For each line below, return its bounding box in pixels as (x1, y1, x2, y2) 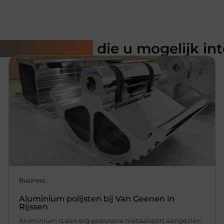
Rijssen (19, 201, 48, 211)
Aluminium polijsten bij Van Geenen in (19, 193, 175, 203)
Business (19, 176, 46, 184)
